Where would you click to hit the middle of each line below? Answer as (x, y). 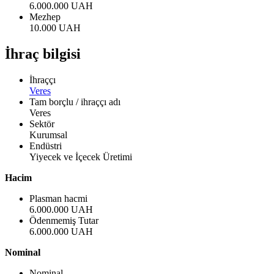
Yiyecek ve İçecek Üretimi (81, 157)
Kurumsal (48, 135)
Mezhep (45, 17)
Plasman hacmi (58, 198)
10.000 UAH (55, 28)
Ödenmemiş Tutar (64, 220)
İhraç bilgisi (43, 54)
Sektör (42, 124)
